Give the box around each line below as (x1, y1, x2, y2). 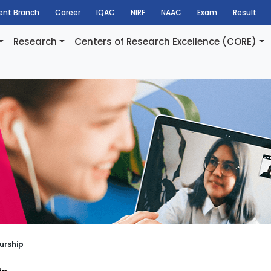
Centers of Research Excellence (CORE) (74, 35, 256, 48)
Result (233, 7, 256, 18)
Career (55, 7, 80, 18)
